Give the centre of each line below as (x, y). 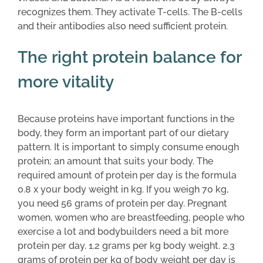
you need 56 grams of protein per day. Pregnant (122, 204)
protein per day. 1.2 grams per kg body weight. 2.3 (126, 246)
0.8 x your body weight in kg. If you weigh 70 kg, (123, 190)
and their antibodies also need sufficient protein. (123, 26)
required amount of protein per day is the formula (127, 176)
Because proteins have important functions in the (126, 119)
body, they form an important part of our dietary (123, 133)
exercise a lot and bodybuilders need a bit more (123, 232)
